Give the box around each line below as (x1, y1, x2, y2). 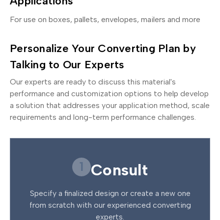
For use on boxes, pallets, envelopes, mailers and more (10, 14, 200, 24)
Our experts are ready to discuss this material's (10, 77, 176, 86)
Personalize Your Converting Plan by (10, 41, 196, 55)
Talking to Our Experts (10, 57, 125, 71)
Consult (91, 160, 148, 179)
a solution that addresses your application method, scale (10, 100, 210, 110)
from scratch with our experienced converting (29, 200, 191, 210)
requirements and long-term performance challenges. (10, 112, 196, 122)
